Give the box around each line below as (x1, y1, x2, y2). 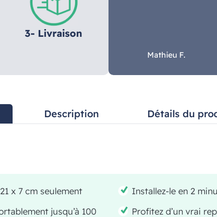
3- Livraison (25, 27, 83, 39)
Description (44, 108, 99, 120)
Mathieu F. (147, 50, 186, 60)
